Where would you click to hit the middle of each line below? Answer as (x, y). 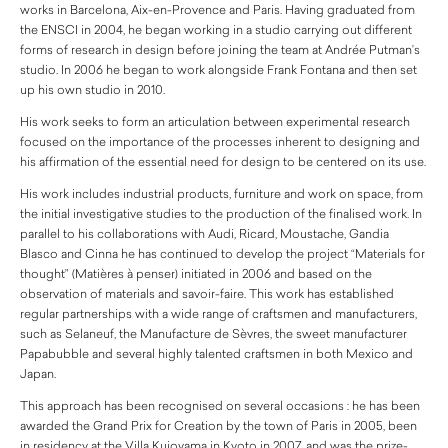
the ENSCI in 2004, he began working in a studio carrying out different (216, 29)
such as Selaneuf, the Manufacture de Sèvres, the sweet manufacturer (213, 333)
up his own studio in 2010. (92, 89)
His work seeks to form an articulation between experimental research (215, 121)
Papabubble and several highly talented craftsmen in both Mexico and (216, 353)
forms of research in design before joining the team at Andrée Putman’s (220, 49)
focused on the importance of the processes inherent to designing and (220, 141)
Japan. (38, 373)
